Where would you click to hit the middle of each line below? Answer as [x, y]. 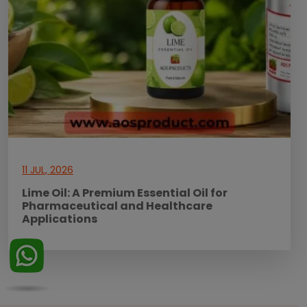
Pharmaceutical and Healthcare [117, 206]
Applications [60, 219]
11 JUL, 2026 [48, 170]
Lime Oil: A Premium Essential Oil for [125, 193]
